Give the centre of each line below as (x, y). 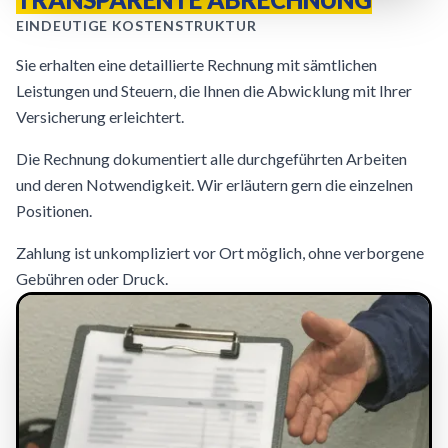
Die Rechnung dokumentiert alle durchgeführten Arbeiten (211, 158)
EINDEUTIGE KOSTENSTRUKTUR (136, 25)
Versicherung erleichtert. (100, 116)
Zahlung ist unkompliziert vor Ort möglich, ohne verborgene (220, 252)
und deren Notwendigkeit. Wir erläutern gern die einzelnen (214, 184)
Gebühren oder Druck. (92, 278)
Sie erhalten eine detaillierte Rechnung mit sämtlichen (196, 64)
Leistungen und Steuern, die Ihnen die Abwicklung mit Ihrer (214, 90)
